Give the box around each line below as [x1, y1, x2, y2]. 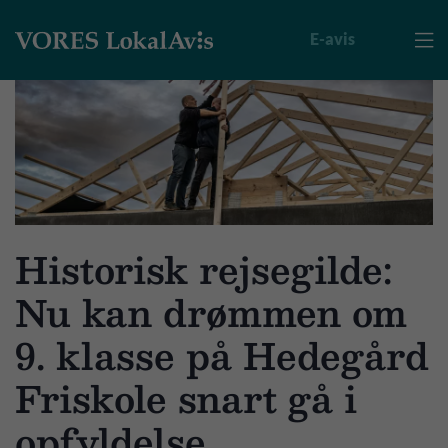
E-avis [310, 29, 355, 48]
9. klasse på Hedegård [15, 325, 429, 385]
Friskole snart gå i [15, 368, 357, 428]
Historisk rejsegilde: [15, 239, 392, 299]
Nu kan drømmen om [15, 282, 407, 342]
